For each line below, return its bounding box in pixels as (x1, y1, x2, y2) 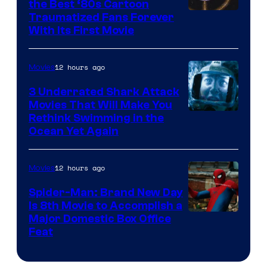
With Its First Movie (29, 23, 134, 37)
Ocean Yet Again (29, 124, 119, 138)
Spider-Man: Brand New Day (29, 185, 183, 199)
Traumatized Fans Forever (29, 10, 174, 24)
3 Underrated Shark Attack (29, 85, 179, 98)
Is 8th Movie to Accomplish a (29, 198, 182, 212)
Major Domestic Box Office (29, 212, 171, 225)
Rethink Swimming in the (29, 111, 164, 125)
